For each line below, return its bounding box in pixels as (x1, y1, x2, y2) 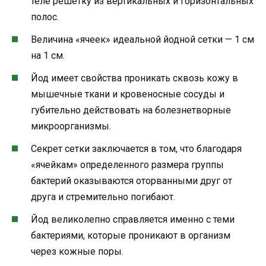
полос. (31, 11, 59, 23)
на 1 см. (31, 49, 65, 61)
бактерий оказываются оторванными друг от (31, 175, 232, 187)
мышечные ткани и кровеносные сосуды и (31, 88, 224, 100)
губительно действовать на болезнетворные (31, 104, 231, 116)
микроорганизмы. (31, 121, 111, 132)
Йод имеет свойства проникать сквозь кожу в (31, 72, 238, 84)
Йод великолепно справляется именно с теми (31, 214, 235, 226)
